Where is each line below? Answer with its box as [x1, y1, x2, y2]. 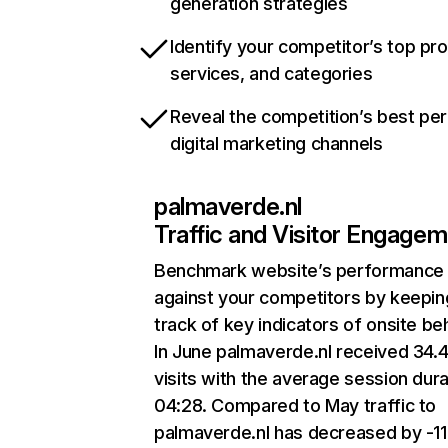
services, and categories [170, 63, 373, 84]
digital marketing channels [170, 133, 383, 154]
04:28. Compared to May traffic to [154, 395, 437, 416]
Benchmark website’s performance [154, 260, 444, 281]
